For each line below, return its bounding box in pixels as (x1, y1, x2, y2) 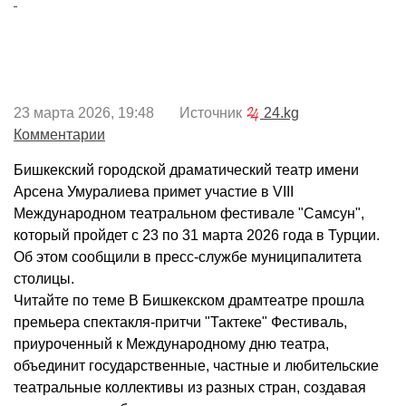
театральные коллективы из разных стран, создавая (14, 380, 366, 396)
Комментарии (14, 127, 105, 143)
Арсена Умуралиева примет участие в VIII (14, 184, 294, 200)
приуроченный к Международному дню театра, (14, 336, 329, 353)
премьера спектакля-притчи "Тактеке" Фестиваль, (14, 314, 347, 331)
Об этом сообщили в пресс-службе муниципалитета (14, 249, 362, 266)
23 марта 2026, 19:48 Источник (14, 105, 246, 121)
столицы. (14, 271, 74, 287)
